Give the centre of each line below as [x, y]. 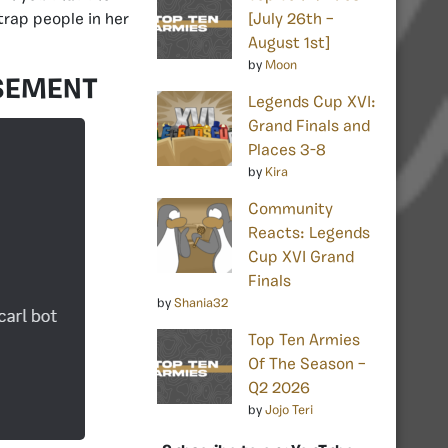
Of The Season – [307, 364]
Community [290, 209]
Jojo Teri [289, 410]
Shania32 [201, 303]
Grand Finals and [309, 126]
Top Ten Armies [304, 340]
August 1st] [289, 43]
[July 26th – [291, 19]
